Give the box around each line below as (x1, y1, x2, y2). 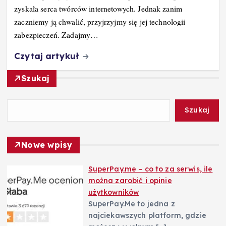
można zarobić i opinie (88, 176, 172, 185)
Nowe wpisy (21, 139, 73, 150)
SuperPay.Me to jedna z (88, 199, 175, 208)
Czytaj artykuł (14, 50, 82, 61)
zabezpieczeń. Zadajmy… (14, 29, 99, 40)
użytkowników (88, 187, 139, 197)
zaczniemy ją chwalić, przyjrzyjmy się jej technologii (14, 16, 186, 27)
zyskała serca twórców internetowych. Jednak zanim (14, 3, 183, 14)
